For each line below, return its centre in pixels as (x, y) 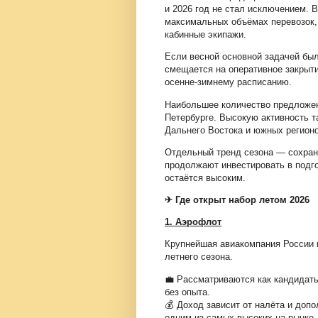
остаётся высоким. (205, 177)
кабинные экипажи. (205, 35)
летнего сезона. (199, 257)
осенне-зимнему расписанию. (228, 82)
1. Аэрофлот (193, 222)
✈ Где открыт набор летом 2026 (237, 199)
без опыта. (187, 292)
